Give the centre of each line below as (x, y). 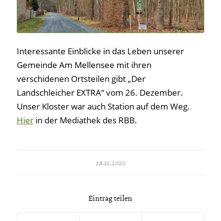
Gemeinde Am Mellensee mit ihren (84, 65)
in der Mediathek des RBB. (85, 120)
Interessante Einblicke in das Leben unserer (100, 51)
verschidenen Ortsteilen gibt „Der (81, 78)
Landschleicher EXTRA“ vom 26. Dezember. (100, 92)
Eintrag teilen (110, 198)
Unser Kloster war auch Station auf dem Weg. (103, 106)
